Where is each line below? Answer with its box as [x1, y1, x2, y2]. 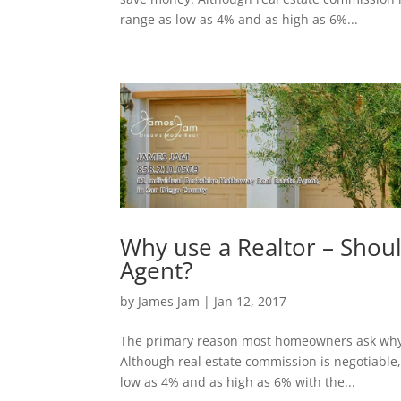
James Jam [138, 292, 200, 310]
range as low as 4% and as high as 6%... [120, 11, 359, 29]
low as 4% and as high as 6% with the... [120, 372, 356, 390]
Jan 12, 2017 [214, 292, 287, 310]
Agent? [120, 253, 193, 286]
